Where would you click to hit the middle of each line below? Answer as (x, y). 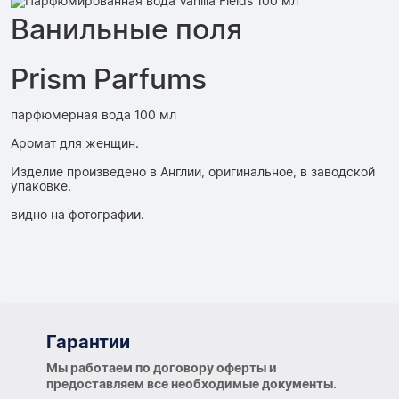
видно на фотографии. (77, 215)
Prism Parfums (109, 79)
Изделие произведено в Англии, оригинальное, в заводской (193, 172)
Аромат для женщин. (75, 144)
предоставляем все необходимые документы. (191, 384)
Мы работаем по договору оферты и (162, 368)
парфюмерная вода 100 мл (94, 115)
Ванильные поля (126, 29)
